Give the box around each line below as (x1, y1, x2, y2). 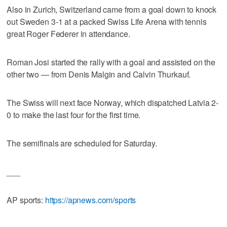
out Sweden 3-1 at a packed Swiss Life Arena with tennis (7, 15, 207, 27)
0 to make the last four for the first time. (7, 108, 141, 121)
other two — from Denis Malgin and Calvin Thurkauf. (7, 68, 191, 80)
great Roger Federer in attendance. (7, 27, 130, 40)
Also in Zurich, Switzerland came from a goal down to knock (7, 3, 217, 15)
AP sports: (7, 194, 45, 206)
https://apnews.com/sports (45, 194, 136, 206)
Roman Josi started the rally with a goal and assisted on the (7, 56, 215, 68)
